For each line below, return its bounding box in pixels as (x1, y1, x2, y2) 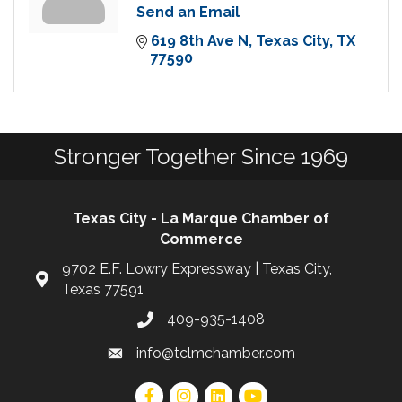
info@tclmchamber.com (136, 345, 295, 363)
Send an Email (136, 4, 240, 22)
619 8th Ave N (151, 32, 249, 50)
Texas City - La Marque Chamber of (73, 210, 329, 228)
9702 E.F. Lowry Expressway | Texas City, (62, 260, 332, 278)
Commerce (159, 231, 243, 249)
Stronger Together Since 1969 (54, 144, 348, 170)
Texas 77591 (62, 281, 144, 299)
